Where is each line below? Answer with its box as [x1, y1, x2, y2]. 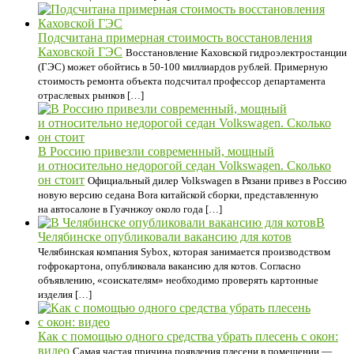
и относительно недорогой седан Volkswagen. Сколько [38, 159, 331, 172]
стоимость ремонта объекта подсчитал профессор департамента [38, 75, 326, 87]
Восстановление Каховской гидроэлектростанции [126, 47, 347, 58]
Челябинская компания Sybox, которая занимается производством [38, 246, 330, 258]
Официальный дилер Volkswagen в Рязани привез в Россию [88, 175, 347, 186]
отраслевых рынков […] [38, 89, 144, 101]
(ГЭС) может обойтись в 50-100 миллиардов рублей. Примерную [38, 61, 328, 73]
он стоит [38, 173, 85, 186]
